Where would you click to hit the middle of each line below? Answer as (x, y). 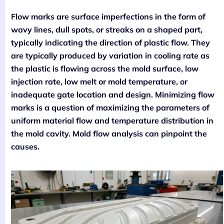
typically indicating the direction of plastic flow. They (110, 43)
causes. (25, 147)
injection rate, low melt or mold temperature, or (99, 82)
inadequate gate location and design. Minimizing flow (113, 95)
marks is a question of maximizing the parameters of (110, 108)
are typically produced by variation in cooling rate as (110, 56)
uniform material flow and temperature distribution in (112, 121)
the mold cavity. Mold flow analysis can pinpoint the (109, 134)
